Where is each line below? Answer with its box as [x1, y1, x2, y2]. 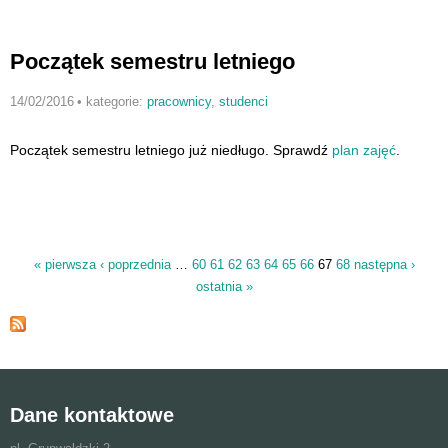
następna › [353, 257, 415, 273]
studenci [218, 93, 268, 109]
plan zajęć [332, 141, 396, 158]
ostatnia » [195, 279, 253, 295]
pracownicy [146, 93, 211, 109]
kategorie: [85, 93, 147, 109]
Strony [10, 270, 79, 296]
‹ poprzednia [99, 257, 171, 273]
